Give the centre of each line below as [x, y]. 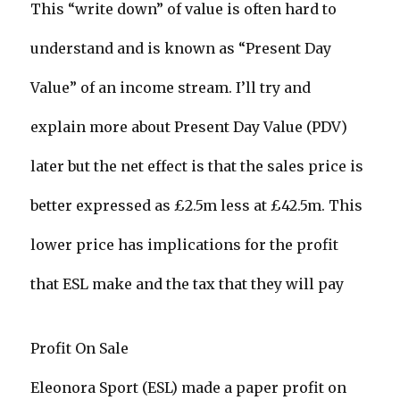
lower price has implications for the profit [185, 245]
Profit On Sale [80, 349]
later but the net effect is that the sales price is [197, 167]
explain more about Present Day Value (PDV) [189, 127]
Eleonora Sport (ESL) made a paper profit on [189, 388]
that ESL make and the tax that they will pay [187, 284]
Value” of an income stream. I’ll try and [171, 88]
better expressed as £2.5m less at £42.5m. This [197, 206]
